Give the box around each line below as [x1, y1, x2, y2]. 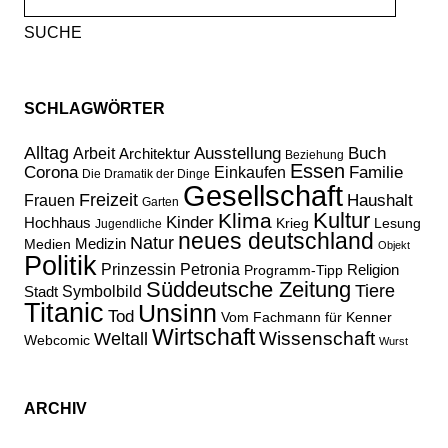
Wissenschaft [259, 328, 375, 350]
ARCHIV [24, 400, 87, 418]
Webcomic [24, 332, 90, 349]
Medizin [75, 235, 126, 253]
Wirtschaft [152, 324, 255, 351]
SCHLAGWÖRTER [24, 100, 165, 118]
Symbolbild [62, 283, 142, 301]
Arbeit [73, 145, 115, 163]
